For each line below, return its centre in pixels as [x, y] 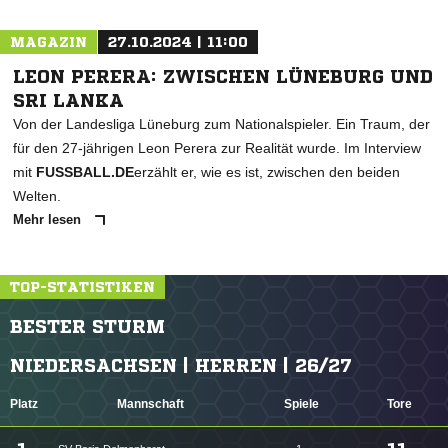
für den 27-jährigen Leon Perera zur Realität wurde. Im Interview [217, 148]
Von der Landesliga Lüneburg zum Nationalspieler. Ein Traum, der [221, 124]
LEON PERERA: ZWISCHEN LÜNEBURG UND [223, 76]
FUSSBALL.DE [85, 172]
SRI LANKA [68, 100]
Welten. [37, 196]
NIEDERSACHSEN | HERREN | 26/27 [181, 365]
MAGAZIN [48, 42]
